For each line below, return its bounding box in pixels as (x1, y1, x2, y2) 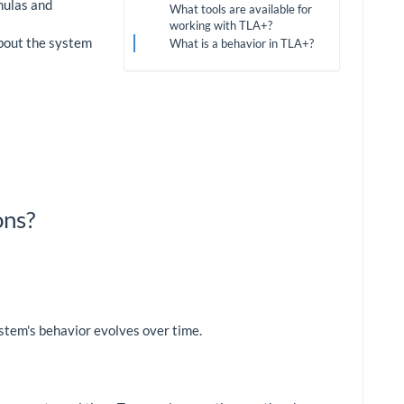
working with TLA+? (170, 18, 272, 33)
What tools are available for (170, 2, 312, 17)
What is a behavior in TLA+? (170, 36, 314, 51)
